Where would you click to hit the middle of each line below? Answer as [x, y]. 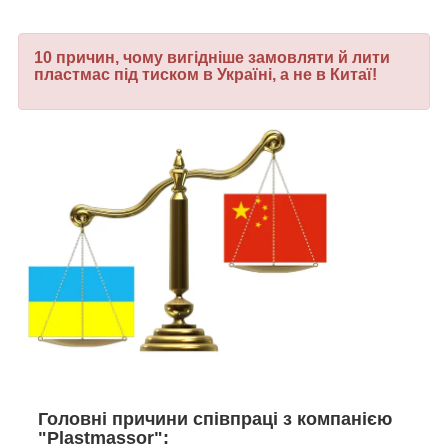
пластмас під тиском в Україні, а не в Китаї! [209, 75]
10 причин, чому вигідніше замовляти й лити [212, 58]
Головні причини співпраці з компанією [215, 419]
